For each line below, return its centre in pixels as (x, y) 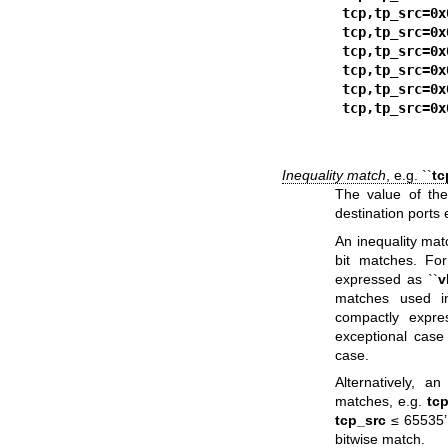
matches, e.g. (381, 400)
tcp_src (361, 419)
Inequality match (334, 175)
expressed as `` (386, 278)
